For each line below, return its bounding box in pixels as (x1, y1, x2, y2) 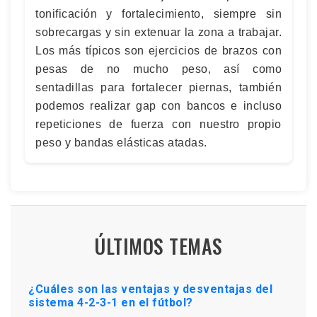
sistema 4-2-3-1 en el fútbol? (28, 295, 193, 309)
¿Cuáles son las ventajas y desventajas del (28, 282, 272, 296)
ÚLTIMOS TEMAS (94, 231, 223, 260)
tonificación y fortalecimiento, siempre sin (35, 7, 282, 20)
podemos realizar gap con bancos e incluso (35, 99, 282, 112)
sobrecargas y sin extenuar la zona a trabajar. (35, 25, 282, 38)
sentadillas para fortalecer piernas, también (35, 81, 282, 93)
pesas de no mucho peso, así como (35, 62, 282, 75)
